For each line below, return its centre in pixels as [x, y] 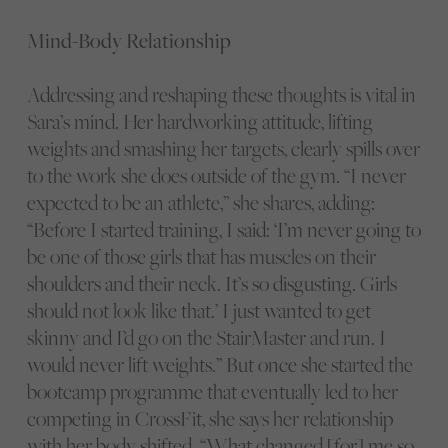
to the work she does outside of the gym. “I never [216, 176]
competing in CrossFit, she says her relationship [209, 419]
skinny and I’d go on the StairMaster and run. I [206, 338]
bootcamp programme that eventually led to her [212, 392]
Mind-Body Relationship [128, 41]
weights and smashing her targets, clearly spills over [223, 149]
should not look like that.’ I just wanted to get [198, 311]
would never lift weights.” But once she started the [219, 365]
